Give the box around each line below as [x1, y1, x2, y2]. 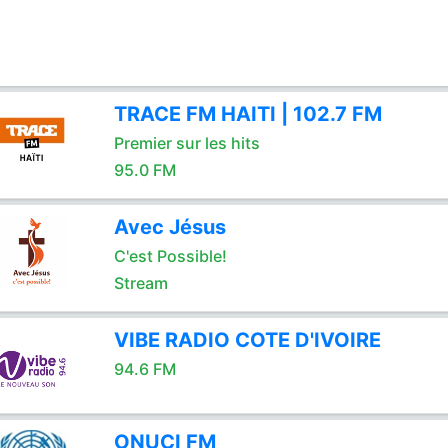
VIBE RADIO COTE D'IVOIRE [113, 328, 381, 352]
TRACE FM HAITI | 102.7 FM [113, 102, 382, 126]
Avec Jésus [113, 215, 226, 239]
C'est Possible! [113, 246, 227, 266]
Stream [113, 273, 168, 293]
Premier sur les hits [113, 133, 260, 153]
